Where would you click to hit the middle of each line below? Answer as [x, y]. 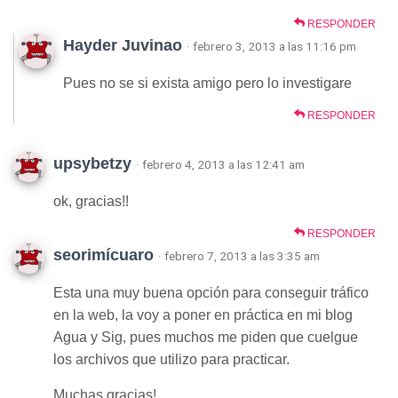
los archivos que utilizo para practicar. [171, 359]
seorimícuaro [103, 255]
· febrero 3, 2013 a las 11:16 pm [271, 46]
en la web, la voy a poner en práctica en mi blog [203, 315]
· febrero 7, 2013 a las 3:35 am [239, 256]
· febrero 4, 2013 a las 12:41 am [220, 164]
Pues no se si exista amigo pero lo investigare [207, 83]
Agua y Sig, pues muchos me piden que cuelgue [206, 337]
